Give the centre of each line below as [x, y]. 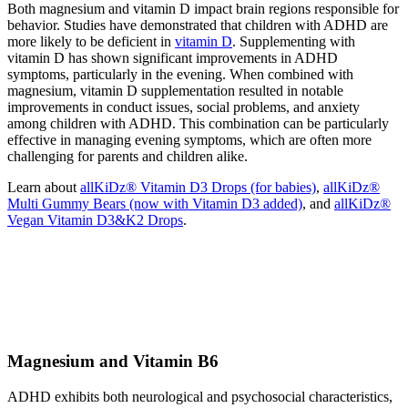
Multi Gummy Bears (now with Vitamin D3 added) [155, 204]
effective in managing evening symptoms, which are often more [189, 140]
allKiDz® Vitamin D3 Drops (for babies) [198, 188]
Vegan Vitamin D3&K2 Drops [95, 220]
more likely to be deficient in [91, 42]
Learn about [44, 188]
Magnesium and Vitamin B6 [113, 361]
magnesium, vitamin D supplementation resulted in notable [175, 91]
